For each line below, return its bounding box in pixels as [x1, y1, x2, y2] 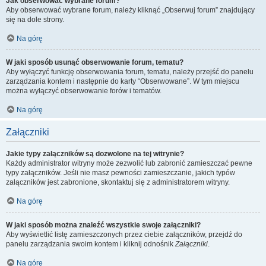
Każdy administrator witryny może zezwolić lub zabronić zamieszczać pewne [6, 159, 252, 167]
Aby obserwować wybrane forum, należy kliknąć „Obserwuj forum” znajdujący [6, 6, 255, 14]
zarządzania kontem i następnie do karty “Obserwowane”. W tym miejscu [6, 77, 239, 85]
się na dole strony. [6, 15, 64, 24]
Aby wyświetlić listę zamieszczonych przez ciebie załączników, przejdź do [6, 230, 242, 239]
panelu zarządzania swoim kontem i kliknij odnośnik [6, 240, 175, 248]
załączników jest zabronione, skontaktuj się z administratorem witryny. [6, 178, 230, 186]
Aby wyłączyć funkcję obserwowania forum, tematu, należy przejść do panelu [6, 68, 254, 76]
